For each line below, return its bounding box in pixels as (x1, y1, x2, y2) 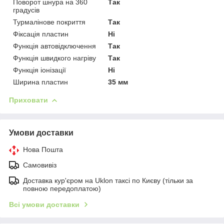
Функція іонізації (13, 65, 66, 74)
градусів (13, 5, 39, 14)
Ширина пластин (13, 77, 68, 86)
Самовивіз (23, 160, 56, 169)
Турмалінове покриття (13, 17, 85, 26)
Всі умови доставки (9, 200, 79, 208)
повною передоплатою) (23, 184, 101, 192)
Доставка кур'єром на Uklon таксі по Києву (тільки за (23, 176, 193, 184)
